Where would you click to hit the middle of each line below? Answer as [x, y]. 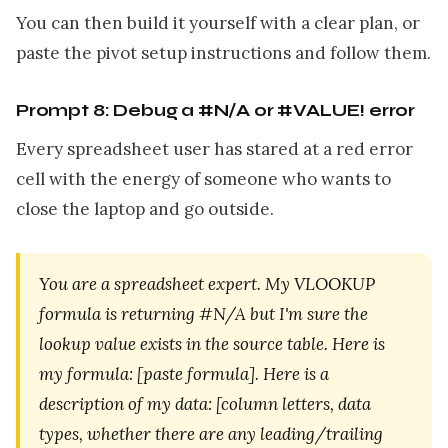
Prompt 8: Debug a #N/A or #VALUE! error [216, 111]
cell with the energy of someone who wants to [203, 178]
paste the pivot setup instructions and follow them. [223, 53]
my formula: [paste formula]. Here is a [184, 373]
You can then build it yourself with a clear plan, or [218, 23]
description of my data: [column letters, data [205, 403]
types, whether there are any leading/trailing [211, 433]
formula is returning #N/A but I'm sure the [204, 313]
